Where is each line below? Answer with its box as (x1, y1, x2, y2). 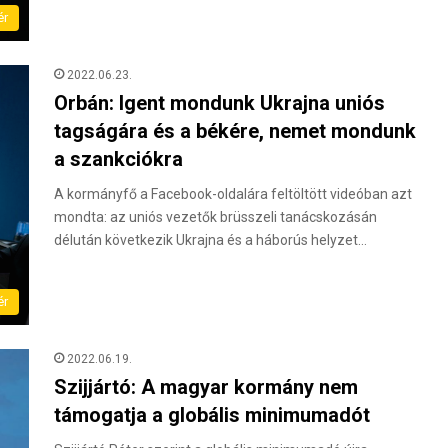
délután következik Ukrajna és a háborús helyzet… (54, 231, 367, 248)
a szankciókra (54, 146, 183, 171)
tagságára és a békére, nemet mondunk (54, 118, 416, 143)
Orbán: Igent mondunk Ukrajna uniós (54, 90, 385, 115)
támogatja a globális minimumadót (54, 402, 370, 427)
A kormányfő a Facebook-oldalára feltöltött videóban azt (54, 185, 412, 202)
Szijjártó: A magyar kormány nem (54, 374, 358, 399)
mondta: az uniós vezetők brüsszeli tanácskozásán (54, 208, 377, 225)
